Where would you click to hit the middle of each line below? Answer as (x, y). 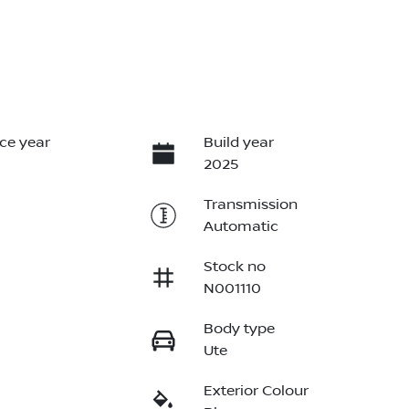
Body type (239, 329)
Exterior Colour (256, 391)
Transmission (250, 205)
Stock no (234, 267)
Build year (238, 143)
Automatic (241, 227)
